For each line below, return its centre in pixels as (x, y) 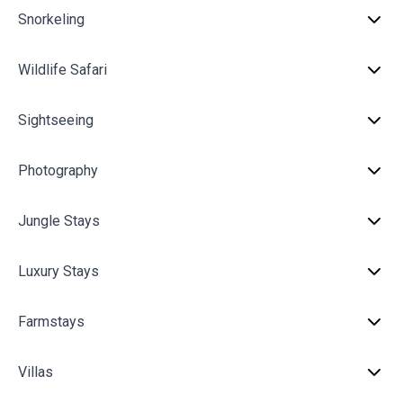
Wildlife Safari (63, 70)
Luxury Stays (58, 271)
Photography (58, 170)
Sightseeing (56, 120)
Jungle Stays (59, 221)
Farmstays (51, 322)
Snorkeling (51, 19)
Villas (36, 372)
